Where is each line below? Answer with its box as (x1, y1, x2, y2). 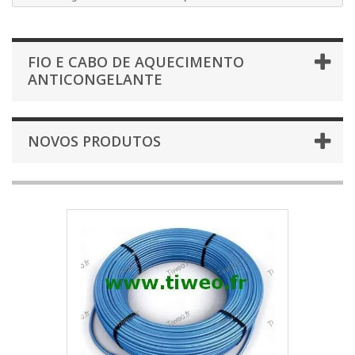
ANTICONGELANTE (28, 70, 162, 89)
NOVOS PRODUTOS (28, 132, 161, 151)
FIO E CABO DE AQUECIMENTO (28, 52, 244, 71)
